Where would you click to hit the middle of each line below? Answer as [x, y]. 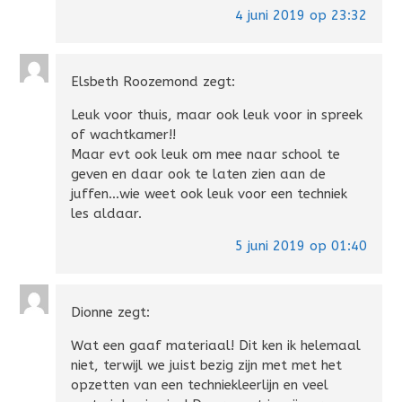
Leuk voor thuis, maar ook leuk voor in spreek [217, 115]
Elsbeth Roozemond [135, 82]
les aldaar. [107, 214]
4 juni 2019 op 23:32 [301, 15]
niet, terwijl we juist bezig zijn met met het [207, 366]
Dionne [92, 313]
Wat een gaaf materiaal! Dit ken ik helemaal [216, 346]
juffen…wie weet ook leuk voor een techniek [210, 194]
